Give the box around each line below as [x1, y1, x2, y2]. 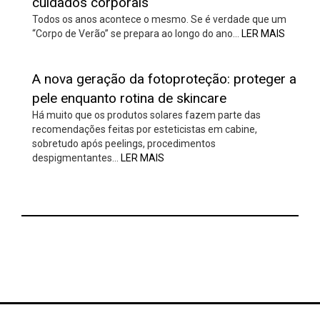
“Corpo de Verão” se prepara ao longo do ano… [32, 28, 241, 40]
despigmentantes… [32, 152, 121, 164]
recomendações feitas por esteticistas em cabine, [32, 124, 257, 136]
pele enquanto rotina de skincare [32, 90, 226, 107]
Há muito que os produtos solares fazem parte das [32, 109, 261, 121]
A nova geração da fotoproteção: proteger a [32, 71, 296, 88]
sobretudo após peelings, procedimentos [32, 138, 216, 150]
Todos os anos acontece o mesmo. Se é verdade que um [32, 14, 286, 26]
